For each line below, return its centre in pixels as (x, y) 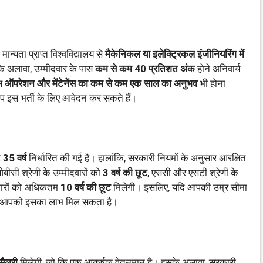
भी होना (211, 83)
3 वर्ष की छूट (125, 173)
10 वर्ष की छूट (86, 187)
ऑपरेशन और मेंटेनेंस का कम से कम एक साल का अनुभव (101, 83)
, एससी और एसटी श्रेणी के (193, 173)
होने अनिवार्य (218, 68)
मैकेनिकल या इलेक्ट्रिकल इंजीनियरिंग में (175, 54)
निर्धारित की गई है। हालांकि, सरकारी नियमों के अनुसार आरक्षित (136, 158)
